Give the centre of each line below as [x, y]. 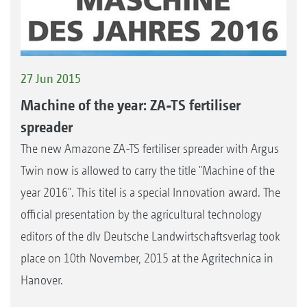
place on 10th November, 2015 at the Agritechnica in [147, 258]
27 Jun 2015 [51, 78]
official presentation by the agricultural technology [141, 214]
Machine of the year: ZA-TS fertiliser [131, 105]
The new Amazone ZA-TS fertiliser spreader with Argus [150, 149]
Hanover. [42, 280]
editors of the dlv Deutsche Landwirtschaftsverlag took [150, 236]
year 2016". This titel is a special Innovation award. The [150, 193]
